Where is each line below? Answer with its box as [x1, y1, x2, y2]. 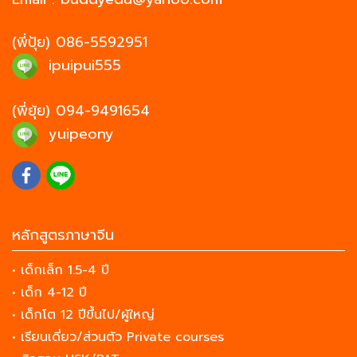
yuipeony [49, 123, 114, 146]
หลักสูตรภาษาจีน [12, 223, 114, 246]
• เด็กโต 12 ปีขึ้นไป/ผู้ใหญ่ [12, 304, 155, 324]
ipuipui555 [49, 54, 121, 77]
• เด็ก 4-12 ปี [12, 282, 87, 302]
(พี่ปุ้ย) [12, 31, 56, 54]
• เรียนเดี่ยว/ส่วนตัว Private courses [12, 327, 224, 347]
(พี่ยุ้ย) [12, 100, 56, 123]
